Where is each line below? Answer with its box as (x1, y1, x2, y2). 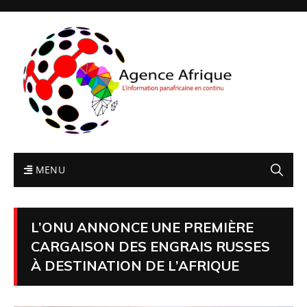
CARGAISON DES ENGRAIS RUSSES (31, 237, 270, 255)
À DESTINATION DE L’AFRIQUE (31, 256, 239, 274)
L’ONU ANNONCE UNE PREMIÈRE (31, 218, 254, 236)
